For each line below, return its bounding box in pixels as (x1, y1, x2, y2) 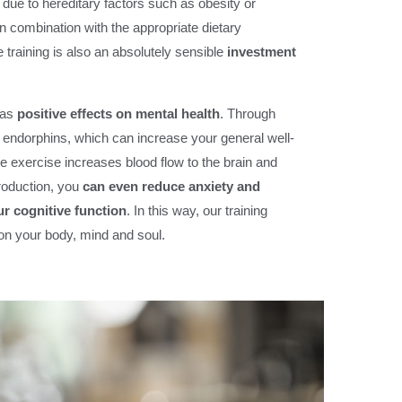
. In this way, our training (127, 203, 267, 219)
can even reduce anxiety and (83, 179, 260, 195)
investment (227, 44, 296, 60)
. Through (220, 106, 275, 122)
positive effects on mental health (17, 106, 220, 122)
